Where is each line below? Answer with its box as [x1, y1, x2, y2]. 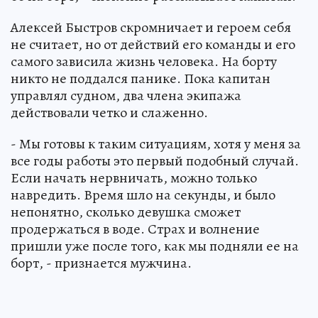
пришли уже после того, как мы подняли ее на [11, 236, 299, 256]
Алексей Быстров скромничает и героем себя [11, 17, 291, 37]
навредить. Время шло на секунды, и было [11, 185, 275, 204]
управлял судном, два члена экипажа [11, 85, 241, 105]
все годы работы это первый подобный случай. [11, 150, 299, 170]
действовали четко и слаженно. [11, 102, 208, 122]
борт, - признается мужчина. [11, 253, 192, 273]
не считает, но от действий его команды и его [11, 34, 295, 54]
